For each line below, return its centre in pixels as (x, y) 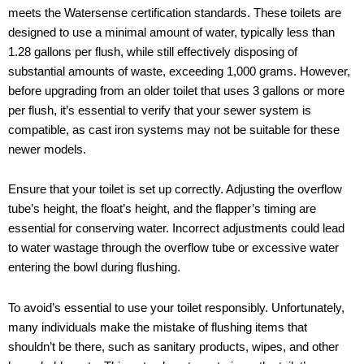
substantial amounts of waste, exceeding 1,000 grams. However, (179, 71)
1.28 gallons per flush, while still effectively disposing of (153, 52)
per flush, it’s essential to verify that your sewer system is (160, 110)
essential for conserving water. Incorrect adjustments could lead (176, 229)
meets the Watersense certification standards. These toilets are (175, 13)
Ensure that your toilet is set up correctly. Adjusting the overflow (175, 190)
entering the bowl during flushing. (94, 268)
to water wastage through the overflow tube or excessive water (173, 248)
